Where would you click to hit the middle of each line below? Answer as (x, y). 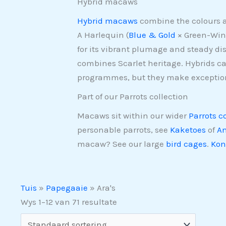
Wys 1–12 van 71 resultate (69, 202)
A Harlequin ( (103, 35)
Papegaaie (67, 188)
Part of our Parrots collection (132, 97)
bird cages (186, 144)
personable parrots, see (123, 130)
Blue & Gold (152, 35)
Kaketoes (188, 130)
